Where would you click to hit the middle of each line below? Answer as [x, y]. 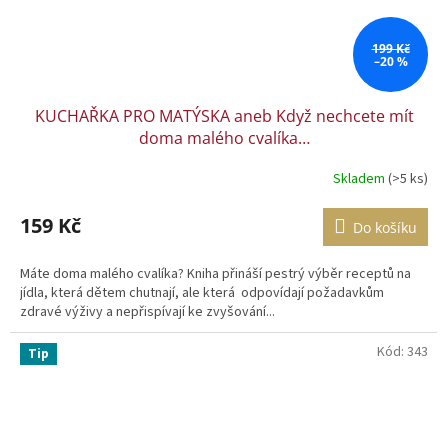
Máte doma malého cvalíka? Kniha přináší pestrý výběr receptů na [215, 274]
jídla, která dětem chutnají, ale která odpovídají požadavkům [202, 293]
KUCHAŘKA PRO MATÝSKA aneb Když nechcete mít [224, 116]
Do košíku [385, 228]
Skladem [360, 178]
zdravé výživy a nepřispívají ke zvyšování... [147, 312]
